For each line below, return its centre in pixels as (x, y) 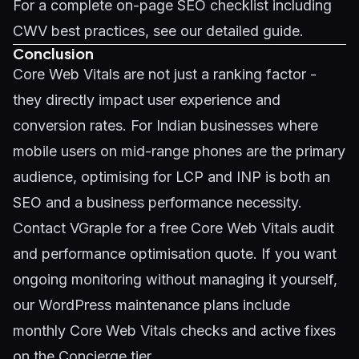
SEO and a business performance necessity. (157, 202)
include (264, 305)
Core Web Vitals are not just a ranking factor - (165, 74)
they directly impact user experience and (147, 100)
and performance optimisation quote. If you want (175, 254)
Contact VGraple (67, 228)
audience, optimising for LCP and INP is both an (171, 177)
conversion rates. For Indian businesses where (165, 125)
